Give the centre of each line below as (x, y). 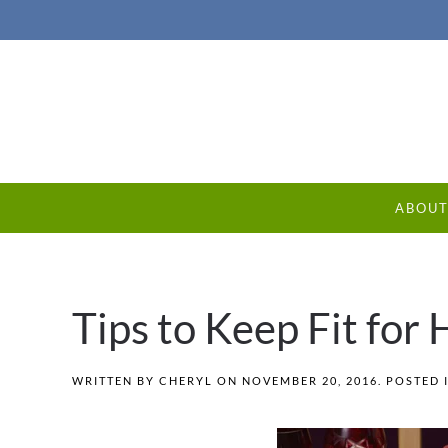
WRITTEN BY (115, 381)
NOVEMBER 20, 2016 (310, 381)
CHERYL (186, 381)
